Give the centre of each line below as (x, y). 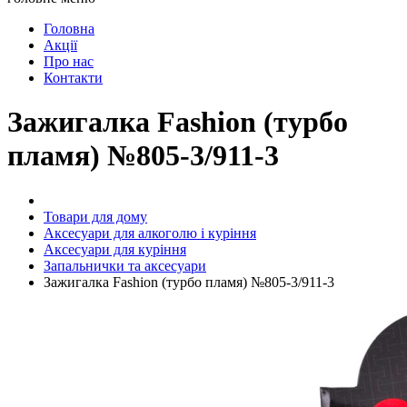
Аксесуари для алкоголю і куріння (150, 233)
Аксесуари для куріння (115, 249)
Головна (69, 29)
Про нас (69, 61)
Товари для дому (95, 216)
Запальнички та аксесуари (125, 265)
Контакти (73, 78)
